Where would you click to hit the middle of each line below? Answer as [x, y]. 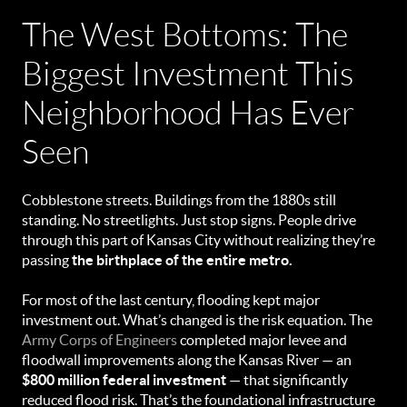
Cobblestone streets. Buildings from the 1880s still [179, 200]
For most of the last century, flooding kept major [171, 300]
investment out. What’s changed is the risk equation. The [197, 320]
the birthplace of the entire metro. [182, 260]
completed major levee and [262, 340]
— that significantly [287, 380]
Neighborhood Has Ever [188, 113]
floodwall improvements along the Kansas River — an [187, 360]
